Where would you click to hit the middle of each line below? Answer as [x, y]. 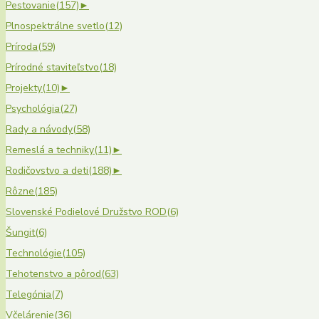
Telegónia [28, 295]
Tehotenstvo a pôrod [53, 274]
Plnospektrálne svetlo [55, 26]
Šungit [20, 233]
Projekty [24, 88]
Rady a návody [39, 130]
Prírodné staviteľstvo [52, 68]
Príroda [22, 47]
